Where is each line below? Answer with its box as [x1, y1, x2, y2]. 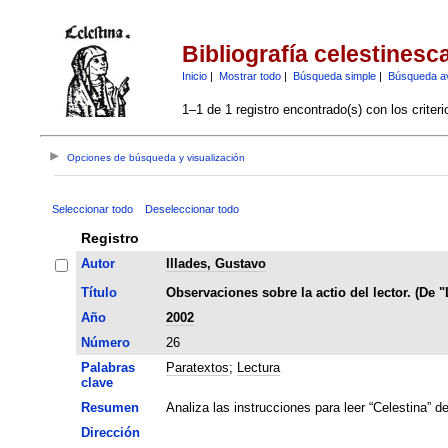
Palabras [80, 359, 135, 375]
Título [80, 284, 117, 300]
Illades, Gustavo [165, 255, 266, 271]
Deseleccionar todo [144, 202, 239, 215]
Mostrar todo [218, 69, 281, 82]
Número [80, 334, 130, 350]
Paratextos [165, 359, 229, 375]
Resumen [80, 399, 139, 415]
